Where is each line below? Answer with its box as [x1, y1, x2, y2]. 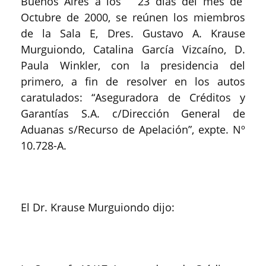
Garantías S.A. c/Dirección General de [21, 106, 245, 121]
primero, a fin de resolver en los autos [21, 74, 245, 88]
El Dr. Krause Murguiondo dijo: [21, 200, 175, 214]
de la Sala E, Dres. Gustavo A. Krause [21, 26, 245, 40]
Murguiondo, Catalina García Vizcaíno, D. [21, 42, 245, 56]
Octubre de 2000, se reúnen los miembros [21, 10, 245, 24]
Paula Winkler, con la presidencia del [21, 58, 245, 72]
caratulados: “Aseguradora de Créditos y [21, 90, 245, 104]
